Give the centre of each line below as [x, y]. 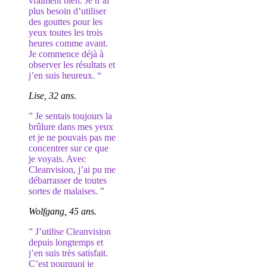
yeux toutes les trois [66, 32]
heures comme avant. [68, 43]
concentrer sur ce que [69, 148]
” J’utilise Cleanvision [70, 232]
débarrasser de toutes [68, 180]
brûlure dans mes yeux [71, 127]
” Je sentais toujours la [70, 116]
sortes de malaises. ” [66, 191]
